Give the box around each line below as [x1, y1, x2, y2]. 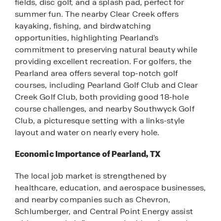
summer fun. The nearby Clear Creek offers [15, 8, 179, 19]
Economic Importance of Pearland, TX [15, 148, 160, 159]
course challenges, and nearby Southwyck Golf [15, 103, 194, 114]
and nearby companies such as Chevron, [15, 194, 171, 205]
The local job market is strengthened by [15, 171, 166, 182]
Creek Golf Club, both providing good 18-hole [15, 91, 189, 102]
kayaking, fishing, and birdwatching [15, 20, 151, 31]
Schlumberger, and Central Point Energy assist [15, 206, 193, 217]
